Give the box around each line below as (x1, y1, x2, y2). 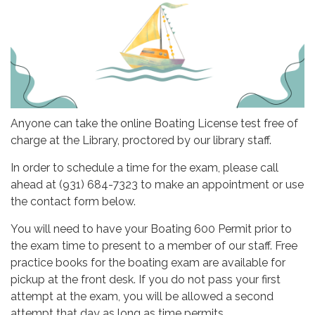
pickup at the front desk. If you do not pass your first (11, 272, 281, 286)
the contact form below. (11, 194, 136, 208)
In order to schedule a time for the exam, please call (11, 160, 278, 174)
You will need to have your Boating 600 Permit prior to (11, 221, 292, 236)
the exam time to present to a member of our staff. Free (11, 238, 297, 252)
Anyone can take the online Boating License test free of (11, 116, 298, 130)
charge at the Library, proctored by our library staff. (11, 133, 271, 147)
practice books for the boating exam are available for (11, 255, 285, 269)
